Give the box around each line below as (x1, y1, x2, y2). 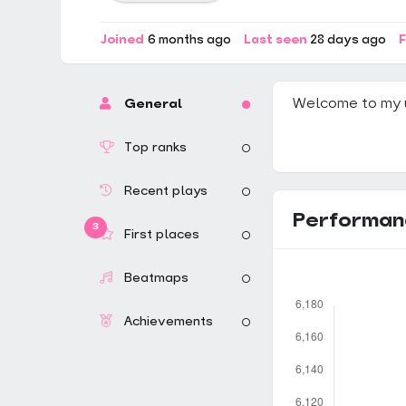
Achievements (117, 315, 213, 329)
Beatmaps (117, 272, 188, 285)
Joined (101, 34, 144, 46)
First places (117, 228, 199, 242)
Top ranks (117, 141, 187, 155)
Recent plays (117, 185, 208, 198)
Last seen (243, 34, 307, 46)
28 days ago (310, 34, 386, 46)
